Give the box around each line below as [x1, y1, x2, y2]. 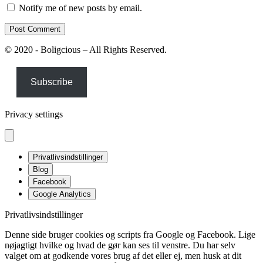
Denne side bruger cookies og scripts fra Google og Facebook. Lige [5, 229, 255, 240]
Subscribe [31, 76, 73, 87]
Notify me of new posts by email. [19, 2, 142, 13]
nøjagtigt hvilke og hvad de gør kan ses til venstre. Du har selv [5, 240, 235, 250]
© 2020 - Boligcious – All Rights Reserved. [5, 44, 167, 55]
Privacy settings [5, 109, 63, 119]
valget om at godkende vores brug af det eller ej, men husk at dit [5, 250, 241, 261]
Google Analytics [33, 189, 91, 198]
